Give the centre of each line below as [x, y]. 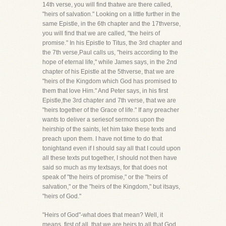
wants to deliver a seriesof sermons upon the [103, 120]
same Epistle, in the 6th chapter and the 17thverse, [111, 24]
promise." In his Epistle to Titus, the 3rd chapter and [112, 43]
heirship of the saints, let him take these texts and [109, 129]
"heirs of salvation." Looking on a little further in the [111, 14]
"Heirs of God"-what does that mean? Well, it [103, 215]
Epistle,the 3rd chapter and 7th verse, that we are [109, 100]
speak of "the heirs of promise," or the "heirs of [105, 177]
